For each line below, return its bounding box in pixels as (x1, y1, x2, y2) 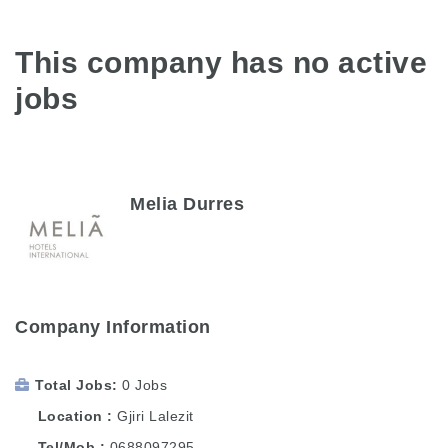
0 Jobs (122, 376, 167, 393)
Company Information (15, 316, 211, 337)
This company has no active (15, 46, 427, 79)
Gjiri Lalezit (117, 407, 194, 424)
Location (33, 407, 107, 424)
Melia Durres (130, 193, 244, 214)
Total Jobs (35, 376, 112, 393)
